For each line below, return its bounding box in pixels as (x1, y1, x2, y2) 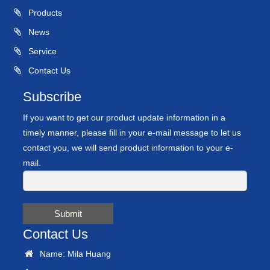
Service (26, 46, 57, 56)
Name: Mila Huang (35, 248, 111, 259)
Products (26, 7, 62, 17)
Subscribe (23, 89, 81, 104)
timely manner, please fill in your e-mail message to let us (23, 127, 241, 137)
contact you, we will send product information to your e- (23, 142, 233, 152)
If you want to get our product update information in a (23, 112, 225, 122)
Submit (54, 208, 82, 219)
